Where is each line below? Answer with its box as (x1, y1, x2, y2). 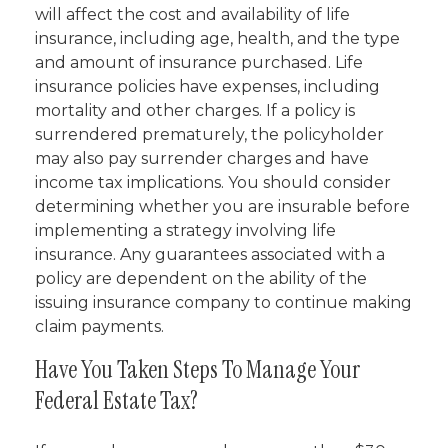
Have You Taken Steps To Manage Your (35, 354, 360, 385)
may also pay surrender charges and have (35, 149, 369, 168)
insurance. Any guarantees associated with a (35, 245, 385, 264)
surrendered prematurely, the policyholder (35, 125, 384, 144)
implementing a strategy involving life (35, 221, 336, 240)
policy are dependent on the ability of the (35, 269, 367, 288)
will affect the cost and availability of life (35, 5, 350, 24)
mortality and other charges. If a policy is (35, 101, 355, 120)
